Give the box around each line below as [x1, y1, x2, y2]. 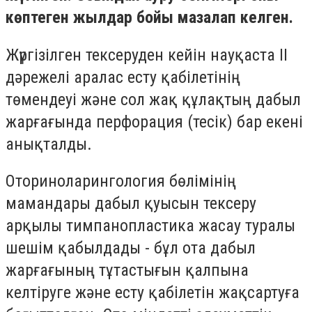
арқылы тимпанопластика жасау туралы [6, 216, 295, 236]
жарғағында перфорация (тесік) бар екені [6, 111, 303, 132]
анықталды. [6, 134, 92, 154]
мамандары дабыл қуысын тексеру [6, 194, 256, 214]
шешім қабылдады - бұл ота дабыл [6, 238, 256, 258]
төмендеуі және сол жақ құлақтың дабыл [6, 89, 301, 109]
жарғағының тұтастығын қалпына [6, 260, 249, 281]
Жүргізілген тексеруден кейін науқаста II [6, 45, 288, 65]
